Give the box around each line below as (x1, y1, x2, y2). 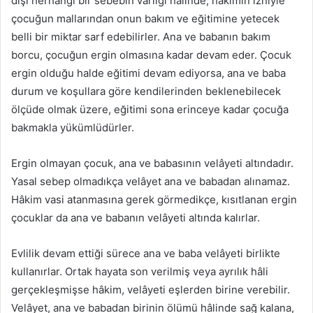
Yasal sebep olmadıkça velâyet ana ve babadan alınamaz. (11, 175, 290, 189)
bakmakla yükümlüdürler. (11, 121, 134, 135)
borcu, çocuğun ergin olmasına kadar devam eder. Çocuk (11, 48, 291, 62)
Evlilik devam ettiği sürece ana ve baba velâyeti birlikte (11, 247, 280, 261)
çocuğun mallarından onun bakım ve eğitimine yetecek (11, 12, 279, 26)
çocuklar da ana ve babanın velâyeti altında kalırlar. (11, 211, 260, 225)
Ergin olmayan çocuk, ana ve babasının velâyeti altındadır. (11, 156, 293, 170)
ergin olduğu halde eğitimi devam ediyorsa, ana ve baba (11, 66, 286, 80)
